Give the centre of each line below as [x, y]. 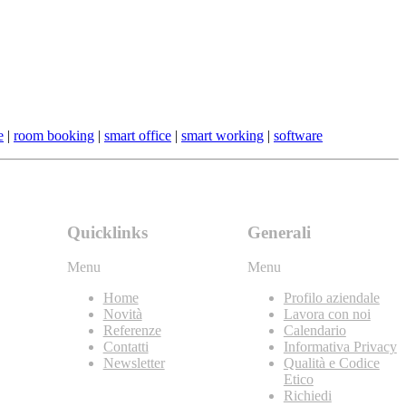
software [298, 135]
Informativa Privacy [340, 347]
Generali [279, 232]
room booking [54, 135]
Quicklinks [107, 232]
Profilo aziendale [331, 298]
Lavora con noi [327, 314]
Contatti [126, 347]
